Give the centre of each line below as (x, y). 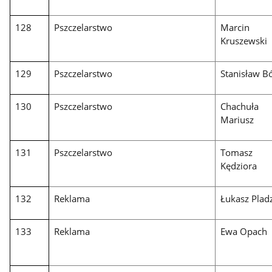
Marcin (235, 28)
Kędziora (239, 166)
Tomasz (237, 153)
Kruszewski (244, 41)
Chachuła (240, 107)
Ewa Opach (244, 232)
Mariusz (237, 120)
